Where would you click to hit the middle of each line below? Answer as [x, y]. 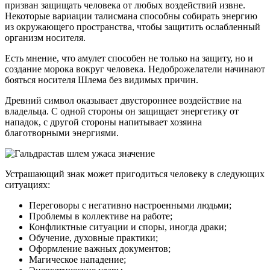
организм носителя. [45, 38]
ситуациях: [27, 185]
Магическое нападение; [77, 260]
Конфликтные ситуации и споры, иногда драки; [128, 227]
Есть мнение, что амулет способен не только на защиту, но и [129, 58]
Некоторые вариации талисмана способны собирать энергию [131, 16]
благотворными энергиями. [62, 133]
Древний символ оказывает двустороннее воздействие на [123, 101]
